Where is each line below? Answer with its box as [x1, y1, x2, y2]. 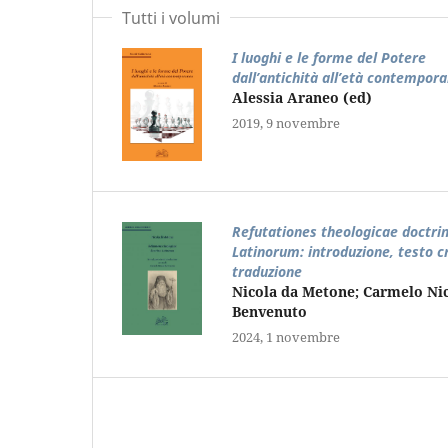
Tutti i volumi [122, 6, 220, 29]
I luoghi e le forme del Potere [231, 47, 426, 67]
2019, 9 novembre [231, 113, 340, 132]
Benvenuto [231, 301, 307, 321]
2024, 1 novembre [231, 327, 340, 346]
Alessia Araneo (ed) [231, 87, 372, 107]
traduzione [231, 261, 302, 281]
